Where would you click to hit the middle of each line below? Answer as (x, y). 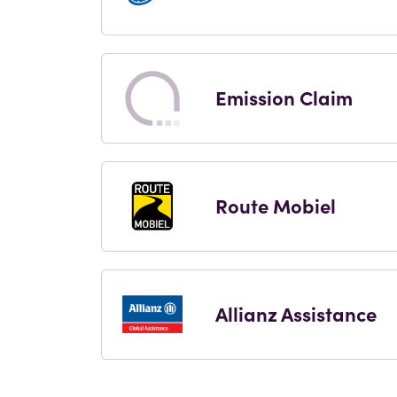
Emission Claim (284, 97)
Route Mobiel (276, 205)
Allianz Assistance (296, 313)
